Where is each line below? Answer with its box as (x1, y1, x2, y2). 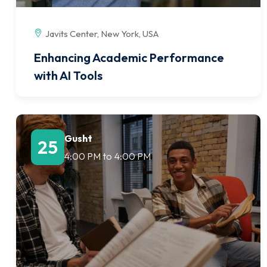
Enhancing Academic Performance (34, 49, 224, 65)
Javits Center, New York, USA (45, 27, 159, 39)
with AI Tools (34, 67, 103, 83)
